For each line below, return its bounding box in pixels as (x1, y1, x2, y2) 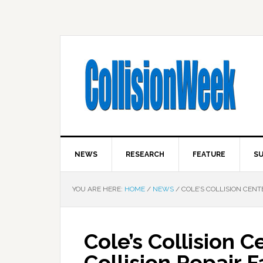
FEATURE (193, 150, 225, 159)
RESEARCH (126, 150, 164, 159)
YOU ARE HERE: (72, 185, 124, 193)
